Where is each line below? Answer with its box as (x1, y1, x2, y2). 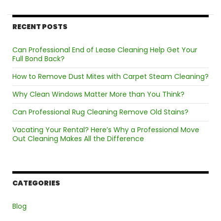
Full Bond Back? (12, 54, 65, 64)
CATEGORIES (12, 178, 60, 188)
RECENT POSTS (12, 22, 68, 32)
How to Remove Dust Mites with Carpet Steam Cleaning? (12, 72, 209, 82)
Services (80, 14, 113, 26)
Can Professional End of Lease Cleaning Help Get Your (12, 45, 197, 55)
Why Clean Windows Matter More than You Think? (12, 89, 184, 100)
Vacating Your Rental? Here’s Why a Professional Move (12, 125, 199, 135)
